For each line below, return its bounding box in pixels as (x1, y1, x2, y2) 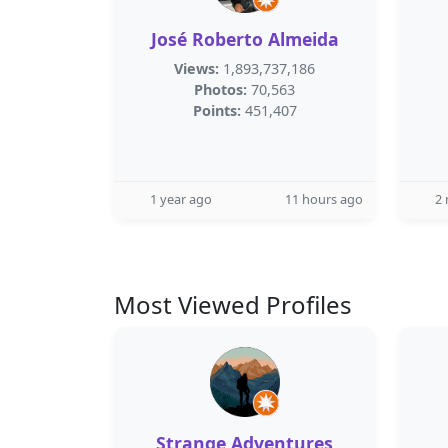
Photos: (194, 80, 247, 99)
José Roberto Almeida (150, 27, 339, 51)
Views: (174, 59, 219, 78)
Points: (192, 101, 241, 120)
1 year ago (150, 190, 212, 208)
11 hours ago (285, 190, 363, 208)
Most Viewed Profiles (114, 288, 352, 321)
